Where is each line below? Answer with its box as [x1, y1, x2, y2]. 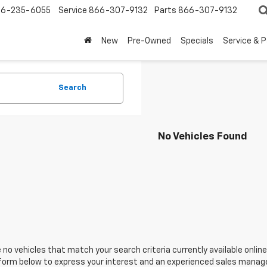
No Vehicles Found [158, 132, 247, 142]
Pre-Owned [128, 36, 171, 45]
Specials [181, 36, 213, 45]
